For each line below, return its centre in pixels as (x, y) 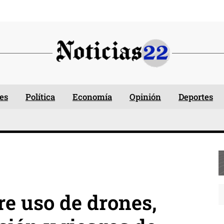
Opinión (145, 97)
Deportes (196, 97)
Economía (92, 97)
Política (40, 97)
